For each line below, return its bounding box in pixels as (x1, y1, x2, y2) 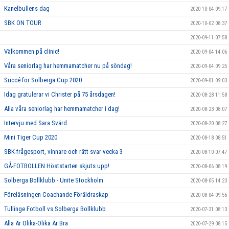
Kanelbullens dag (4, 4, 50, 12)
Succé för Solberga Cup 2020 (4, 76, 82, 84)
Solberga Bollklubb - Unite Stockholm (4, 176, 103, 184)
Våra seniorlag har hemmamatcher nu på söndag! (4, 61, 132, 70)
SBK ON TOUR (4, 18, 41, 27)
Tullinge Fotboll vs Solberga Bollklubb (4, 204, 106, 213)
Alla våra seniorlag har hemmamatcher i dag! (4, 104, 120, 112)
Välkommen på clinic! (4, 47, 59, 55)
